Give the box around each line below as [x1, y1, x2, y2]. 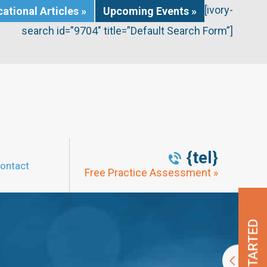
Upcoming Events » [103, 5, 197, 17]
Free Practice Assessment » [85, 166, 218, 179]
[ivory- [204, 4, 233, 17]
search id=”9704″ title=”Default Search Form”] [21, 24, 233, 37]
